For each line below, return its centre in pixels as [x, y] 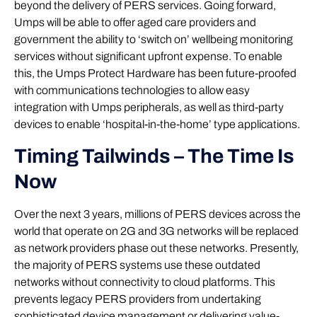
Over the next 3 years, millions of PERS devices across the [157, 214]
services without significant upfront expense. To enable [148, 57]
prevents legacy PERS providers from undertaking [138, 299]
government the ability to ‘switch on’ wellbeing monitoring [154, 40]
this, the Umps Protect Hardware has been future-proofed [155, 74]
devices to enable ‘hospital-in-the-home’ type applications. [157, 125]
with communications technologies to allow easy [132, 91]
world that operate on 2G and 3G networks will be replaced [156, 231]
